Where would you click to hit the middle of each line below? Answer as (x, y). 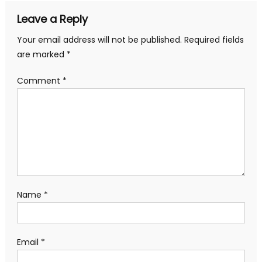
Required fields (214, 40)
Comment (39, 81)
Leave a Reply (52, 19)
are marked (42, 55)
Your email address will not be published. (99, 40)
